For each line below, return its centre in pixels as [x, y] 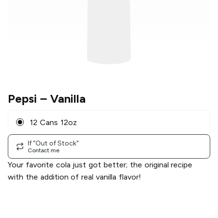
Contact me [44, 150]
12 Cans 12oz [53, 122]
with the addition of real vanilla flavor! [74, 177]
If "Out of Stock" [53, 143]
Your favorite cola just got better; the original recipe [100, 165]
